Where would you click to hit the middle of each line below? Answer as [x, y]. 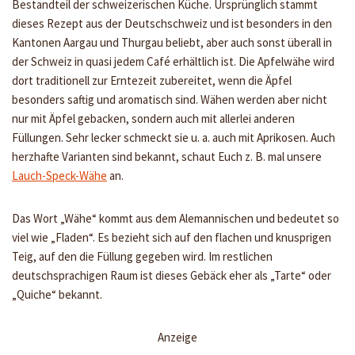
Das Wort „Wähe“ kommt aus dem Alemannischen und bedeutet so [176, 218]
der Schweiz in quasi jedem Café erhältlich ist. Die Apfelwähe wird [173, 61]
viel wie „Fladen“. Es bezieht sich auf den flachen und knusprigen [172, 237]
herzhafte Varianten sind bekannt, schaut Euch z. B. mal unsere [167, 156]
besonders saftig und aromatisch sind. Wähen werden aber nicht [170, 99]
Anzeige [177, 337]
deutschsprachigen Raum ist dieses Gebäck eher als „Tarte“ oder [172, 275]
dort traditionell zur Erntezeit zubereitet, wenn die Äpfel [152, 80]
